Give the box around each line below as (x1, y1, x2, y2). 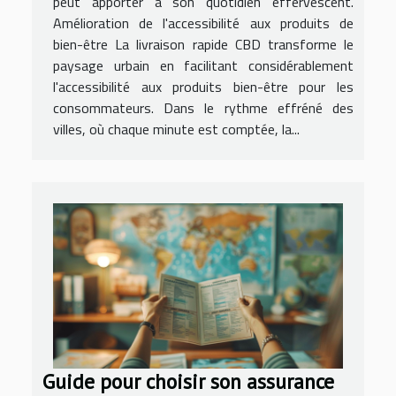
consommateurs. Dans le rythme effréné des (53, 96, 354, 118)
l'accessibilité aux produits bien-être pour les (53, 75, 354, 97)
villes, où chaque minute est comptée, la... (53, 118, 300, 140)
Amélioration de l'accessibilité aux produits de (53, 11, 354, 34)
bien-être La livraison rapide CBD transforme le (53, 33, 354, 55)
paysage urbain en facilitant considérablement (53, 54, 354, 76)
